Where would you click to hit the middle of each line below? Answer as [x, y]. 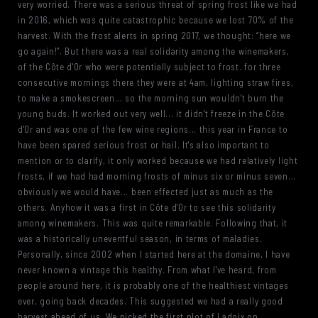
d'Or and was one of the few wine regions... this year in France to [153, 129]
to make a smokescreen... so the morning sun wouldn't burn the [151, 98]
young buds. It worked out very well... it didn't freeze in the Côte [151, 114]
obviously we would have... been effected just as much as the [146, 192]
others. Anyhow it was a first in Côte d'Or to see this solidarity [147, 207]
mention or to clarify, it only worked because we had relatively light [158, 160]
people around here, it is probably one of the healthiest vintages [153, 285]
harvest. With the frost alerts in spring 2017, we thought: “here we [154, 35]
